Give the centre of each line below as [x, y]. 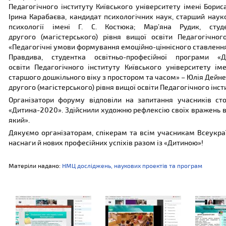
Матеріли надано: [35, 165]
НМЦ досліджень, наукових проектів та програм [132, 165]
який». [19, 120]
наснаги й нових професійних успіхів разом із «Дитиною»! [106, 143]
